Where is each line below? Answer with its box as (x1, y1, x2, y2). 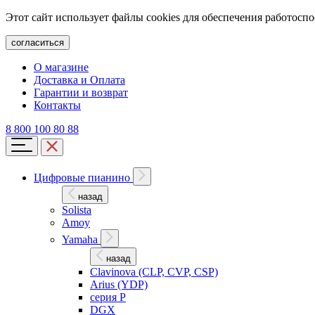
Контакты (34, 99, 81, 111)
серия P (90, 291, 126, 303)
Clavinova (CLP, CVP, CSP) (90, 266, 218, 278)
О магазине (34, 61, 89, 73)
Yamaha (62, 233, 101, 245)
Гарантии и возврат (34, 86, 128, 98)
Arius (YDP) (90, 278, 148, 290)
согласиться (11, 37, 64, 48)
